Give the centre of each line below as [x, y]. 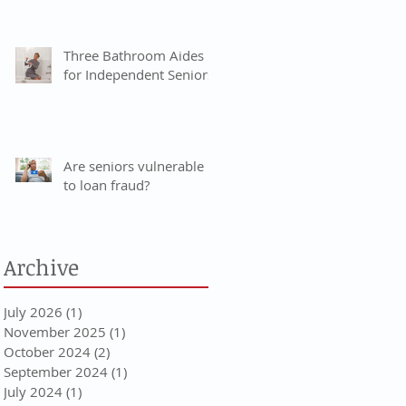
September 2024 [56, 372]
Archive [41, 267]
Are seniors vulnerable [134, 166]
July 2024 [33, 392]
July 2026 [33, 312]
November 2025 [55, 332]
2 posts [132, 352]
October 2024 [47, 352]
